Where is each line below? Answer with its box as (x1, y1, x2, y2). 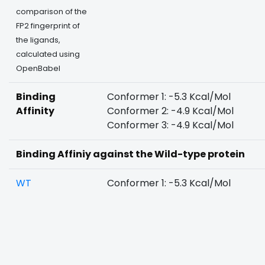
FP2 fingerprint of (16, 21, 80, 31)
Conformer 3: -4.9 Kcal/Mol (107, 118, 234, 132)
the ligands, (16, 35, 60, 45)
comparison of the (16, 7, 87, 17)
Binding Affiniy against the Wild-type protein (16, 147, 245, 161)
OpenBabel (16, 63, 60, 73)
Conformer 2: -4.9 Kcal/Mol (107, 104, 234, 118)
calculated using (16, 49, 80, 59)
